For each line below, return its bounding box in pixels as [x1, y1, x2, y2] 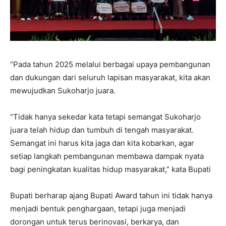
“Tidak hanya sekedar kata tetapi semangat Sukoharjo [10, 111, 201, 122]
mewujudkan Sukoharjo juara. [10, 85, 116, 95]
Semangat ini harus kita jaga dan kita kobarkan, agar [10, 138, 194, 148]
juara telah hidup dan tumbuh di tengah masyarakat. [10, 125, 194, 135]
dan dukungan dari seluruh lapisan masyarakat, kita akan [10, 72, 210, 82]
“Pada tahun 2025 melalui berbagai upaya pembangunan [10, 59, 210, 69]
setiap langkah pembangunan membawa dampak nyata [10, 151, 204, 161]
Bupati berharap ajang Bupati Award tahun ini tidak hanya [10, 190, 212, 200]
